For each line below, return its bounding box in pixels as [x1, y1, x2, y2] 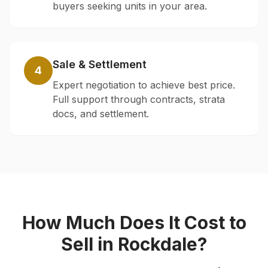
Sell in [61, 233, 118, 255]
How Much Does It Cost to [22, 212, 246, 233]
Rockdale [118, 233, 197, 255]
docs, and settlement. [53, 108, 149, 120]
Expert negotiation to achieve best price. [53, 79, 235, 91]
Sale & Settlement [53, 58, 147, 71]
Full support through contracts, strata [53, 93, 225, 105]
